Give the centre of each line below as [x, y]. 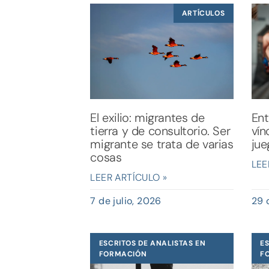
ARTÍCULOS [203, 13]
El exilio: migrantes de [147, 118]
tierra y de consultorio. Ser [160, 131]
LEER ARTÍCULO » [129, 178]
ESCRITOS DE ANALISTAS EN [152, 243]
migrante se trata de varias [162, 144]
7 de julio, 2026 [126, 201]
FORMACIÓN [123, 254]
